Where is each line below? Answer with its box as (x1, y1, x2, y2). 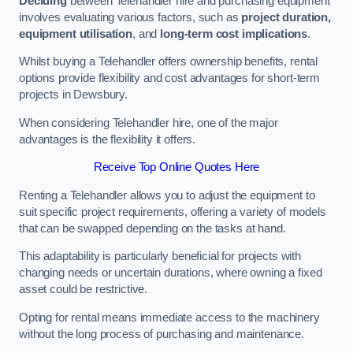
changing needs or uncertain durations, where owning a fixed (19, 266, 322, 280)
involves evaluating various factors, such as (19, 10, 242, 24)
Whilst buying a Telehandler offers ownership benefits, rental (19, 55, 318, 69)
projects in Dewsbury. (19, 88, 128, 102)
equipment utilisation (19, 27, 132, 40)
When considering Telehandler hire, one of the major (19, 116, 278, 129)
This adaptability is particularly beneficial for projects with (19, 250, 301, 263)
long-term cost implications (160, 27, 308, 40)
